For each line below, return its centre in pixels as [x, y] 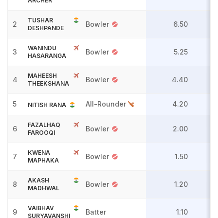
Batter [97, 212]
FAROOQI [41, 133]
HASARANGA [47, 56]
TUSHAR [40, 20]
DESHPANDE [46, 28]
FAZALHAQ [44, 125]
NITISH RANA [47, 105]
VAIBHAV [41, 208]
